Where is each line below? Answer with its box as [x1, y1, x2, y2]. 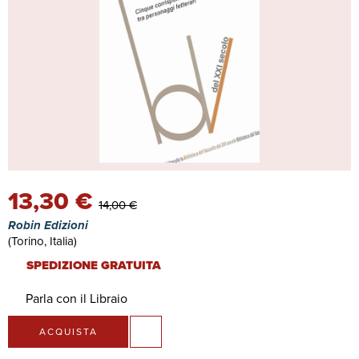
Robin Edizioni [8, 216, 88, 234]
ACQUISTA [38, 325, 98, 339]
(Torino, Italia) [8, 232, 77, 250]
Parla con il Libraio [22, 289, 131, 308]
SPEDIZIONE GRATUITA [22, 256, 161, 274]
